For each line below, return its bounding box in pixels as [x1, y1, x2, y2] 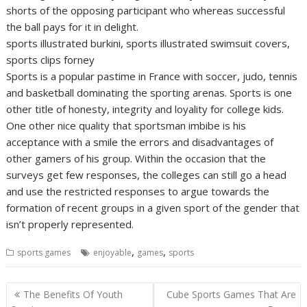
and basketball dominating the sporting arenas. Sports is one [6, 85, 293, 99]
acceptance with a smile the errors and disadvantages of [6, 134, 274, 149]
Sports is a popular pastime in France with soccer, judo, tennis [6, 69, 298, 83]
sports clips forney [6, 52, 95, 66]
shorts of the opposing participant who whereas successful [6, 3, 286, 17]
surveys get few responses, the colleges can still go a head [6, 167, 287, 182]
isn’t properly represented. [6, 217, 134, 231]
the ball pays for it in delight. [6, 19, 139, 34]
